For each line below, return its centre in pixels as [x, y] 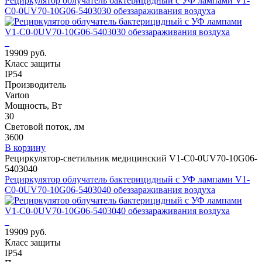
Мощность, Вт [33, 105]
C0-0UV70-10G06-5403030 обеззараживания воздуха [110, 11]
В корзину [25, 147]
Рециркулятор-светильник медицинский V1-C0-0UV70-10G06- [131, 158]
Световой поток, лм [44, 126]
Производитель [35, 84]
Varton [17, 95]
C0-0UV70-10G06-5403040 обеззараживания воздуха [110, 189]
